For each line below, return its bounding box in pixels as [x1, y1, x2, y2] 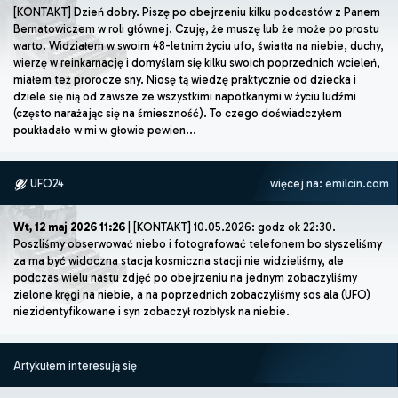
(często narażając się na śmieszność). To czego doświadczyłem [13, 106, 342, 120]
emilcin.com [325, 176, 389, 190]
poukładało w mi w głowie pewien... [13, 123, 196, 137]
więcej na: [270, 176, 325, 190]
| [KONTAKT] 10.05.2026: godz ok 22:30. [125, 219, 336, 234]
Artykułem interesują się [13, 358, 137, 372]
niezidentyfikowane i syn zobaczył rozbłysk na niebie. [13, 304, 290, 318]
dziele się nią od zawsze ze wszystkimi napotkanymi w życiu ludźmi [13, 89, 356, 103]
